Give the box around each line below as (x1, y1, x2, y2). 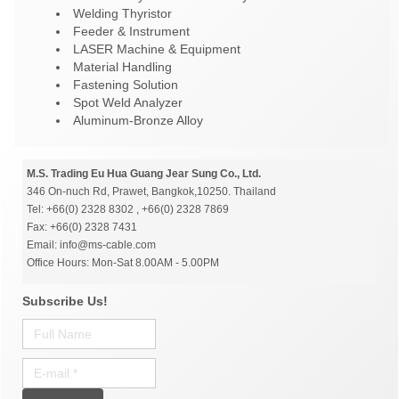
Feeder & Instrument (73, 24, 190, 39)
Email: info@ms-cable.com (27, 239, 156, 252)
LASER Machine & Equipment (73, 42, 240, 57)
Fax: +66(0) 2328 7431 (27, 221, 137, 234)
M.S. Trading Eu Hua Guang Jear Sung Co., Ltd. (27, 167, 261, 181)
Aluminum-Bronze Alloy (73, 113, 203, 128)
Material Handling (73, 60, 172, 75)
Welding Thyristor (73, 6, 172, 21)
